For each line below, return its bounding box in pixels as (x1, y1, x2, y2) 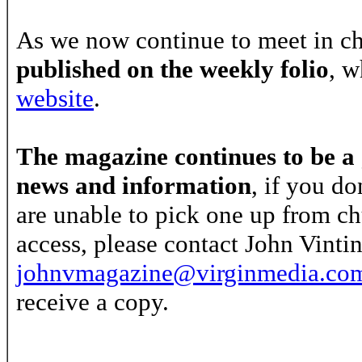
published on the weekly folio (16, 55, 329, 83)
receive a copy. (16, 288, 169, 316)
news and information (16, 171, 251, 200)
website (16, 84, 94, 112)
